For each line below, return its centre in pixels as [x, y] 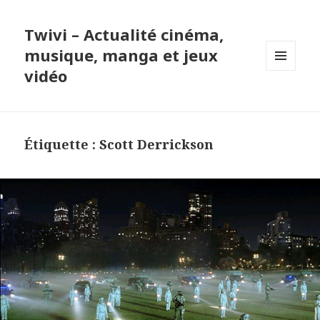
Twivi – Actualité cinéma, [124, 35]
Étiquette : [62, 145]
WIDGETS [287, 100]
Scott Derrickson [157, 145]
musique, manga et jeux [121, 55]
